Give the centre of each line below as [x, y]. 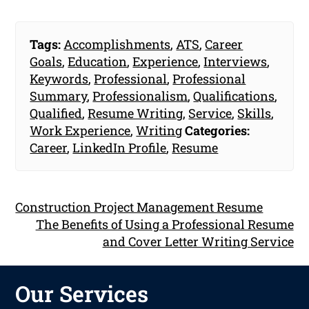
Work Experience [80, 130]
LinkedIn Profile [120, 147]
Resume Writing [136, 113]
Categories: [218, 130]
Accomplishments [117, 44]
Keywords [59, 78]
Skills [255, 113]
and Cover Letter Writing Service [198, 241]
